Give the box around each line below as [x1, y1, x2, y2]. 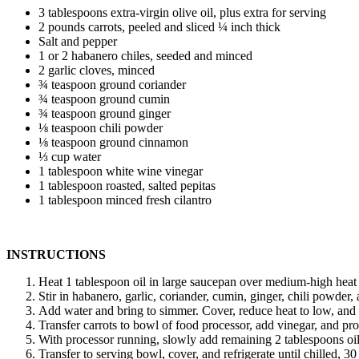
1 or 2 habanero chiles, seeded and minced [38, 49, 252, 63]
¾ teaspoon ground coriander [38, 78, 186, 92]
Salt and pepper [38, 34, 117, 49]
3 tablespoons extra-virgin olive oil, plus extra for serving [38, 6, 326, 20]
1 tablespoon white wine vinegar [38, 164, 203, 179]
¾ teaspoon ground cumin [38, 92, 170, 107]
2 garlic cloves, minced [38, 63, 155, 78]
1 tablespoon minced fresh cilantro [38, 193, 212, 208]
